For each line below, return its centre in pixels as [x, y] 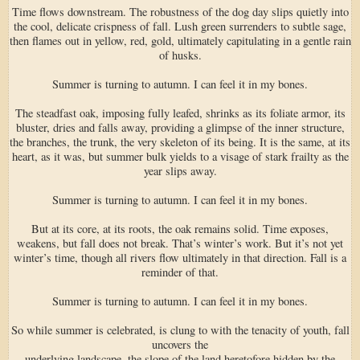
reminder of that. [180, 272]
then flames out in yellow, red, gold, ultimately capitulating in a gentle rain [180, 40]
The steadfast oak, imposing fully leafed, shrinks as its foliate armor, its [180, 112]
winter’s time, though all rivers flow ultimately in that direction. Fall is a [180, 257]
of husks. [180, 55]
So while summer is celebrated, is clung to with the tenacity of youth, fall [180, 329]
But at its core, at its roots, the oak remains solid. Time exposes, [180, 228]
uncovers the [180, 344]
